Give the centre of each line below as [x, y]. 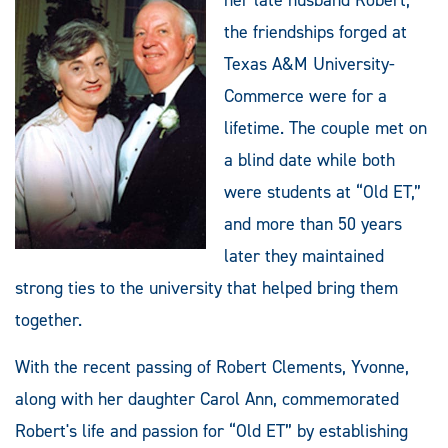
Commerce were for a [305, 95]
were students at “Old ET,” [322, 191]
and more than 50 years [313, 223]
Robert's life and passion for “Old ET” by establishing [211, 430]
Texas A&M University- [309, 63]
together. [48, 319]
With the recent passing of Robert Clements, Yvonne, [212, 366]
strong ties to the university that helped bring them [206, 287]
